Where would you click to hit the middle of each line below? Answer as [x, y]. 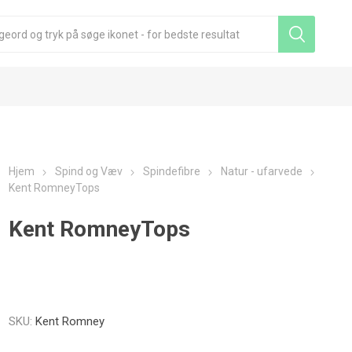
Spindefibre [172, 171]
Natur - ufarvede [262, 171]
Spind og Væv [89, 171]
